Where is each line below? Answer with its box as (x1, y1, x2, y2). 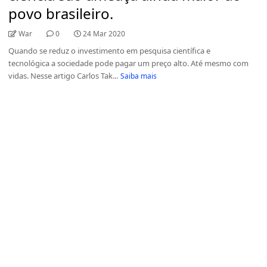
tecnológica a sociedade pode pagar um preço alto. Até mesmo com (8, 57, 249, 69)
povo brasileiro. (8, 3, 114, 23)
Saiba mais (120, 70, 157, 81)
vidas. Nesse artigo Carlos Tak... (8, 70, 119, 81)
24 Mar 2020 (83, 28, 126, 39)
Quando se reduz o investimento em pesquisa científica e (8, 45, 211, 56)
